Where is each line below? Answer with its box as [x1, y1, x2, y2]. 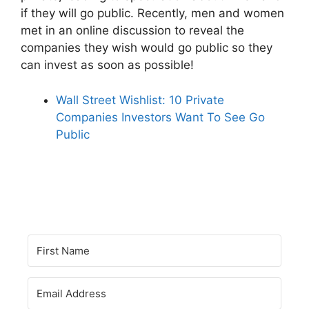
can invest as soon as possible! [21, 58, 194, 72]
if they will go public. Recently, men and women [21, 6, 284, 21]
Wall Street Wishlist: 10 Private [56, 92, 224, 107]
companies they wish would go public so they [21, 41, 272, 55]
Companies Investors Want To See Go [56, 110, 265, 124]
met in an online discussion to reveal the [21, 23, 244, 38]
